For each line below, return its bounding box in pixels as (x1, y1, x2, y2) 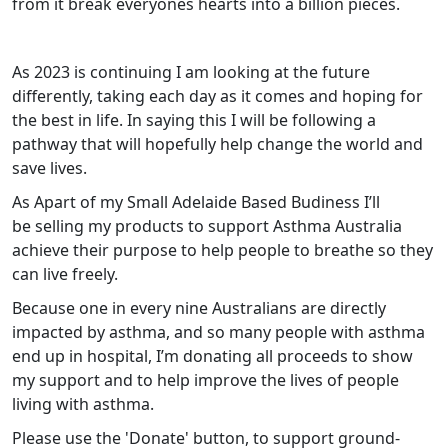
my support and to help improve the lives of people (12, 369, 399, 392)
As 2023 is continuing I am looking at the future (12, 61, 370, 84)
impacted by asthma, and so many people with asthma (12, 321, 425, 344)
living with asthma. (12, 393, 154, 416)
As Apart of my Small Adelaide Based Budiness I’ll (12, 191, 380, 214)
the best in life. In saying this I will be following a (12, 109, 376, 132)
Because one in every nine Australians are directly (12, 297, 386, 320)
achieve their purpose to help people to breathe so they (12, 239, 433, 262)
